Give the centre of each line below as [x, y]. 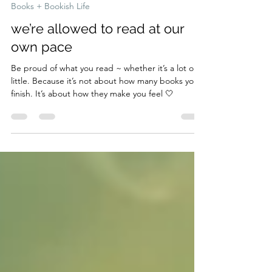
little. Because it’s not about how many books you [105, 100]
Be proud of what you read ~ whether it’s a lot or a [107, 87]
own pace [42, 66]
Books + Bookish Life [50, 25]
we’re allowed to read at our [97, 48]
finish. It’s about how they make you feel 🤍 [92, 113]
